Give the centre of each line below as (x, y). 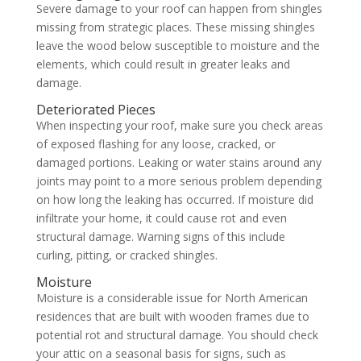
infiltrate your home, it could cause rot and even (161, 218)
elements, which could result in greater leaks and (163, 64)
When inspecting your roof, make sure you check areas (179, 125)
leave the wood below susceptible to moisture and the (178, 46)
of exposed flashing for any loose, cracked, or (156, 144)
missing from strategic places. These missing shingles (175, 27)
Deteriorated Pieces (97, 110)
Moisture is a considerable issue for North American (172, 298)
